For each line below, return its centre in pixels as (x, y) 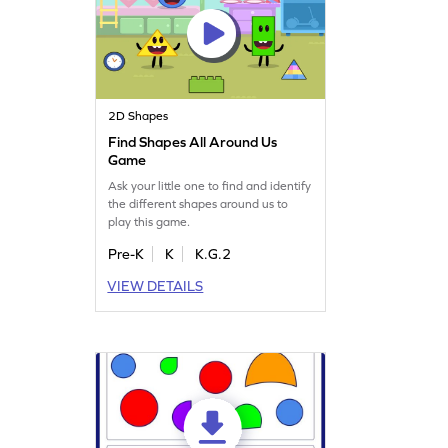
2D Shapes (138, 115)
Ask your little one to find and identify (210, 185)
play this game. (149, 221)
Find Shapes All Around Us (193, 141)
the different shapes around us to (198, 203)
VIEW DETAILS (155, 285)
